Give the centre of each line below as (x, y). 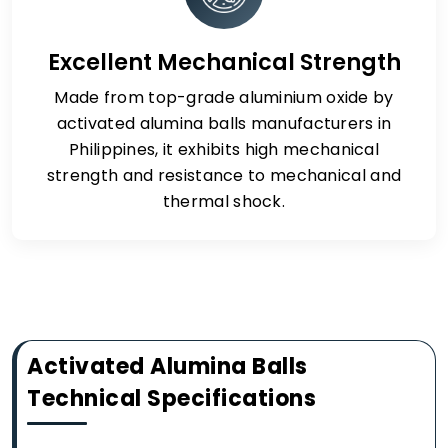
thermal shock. (224, 201)
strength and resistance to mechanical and (224, 175)
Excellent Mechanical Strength (224, 62)
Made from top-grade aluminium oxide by (224, 97)
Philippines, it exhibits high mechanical (224, 149)
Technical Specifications (171, 398)
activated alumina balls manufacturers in (224, 123)
